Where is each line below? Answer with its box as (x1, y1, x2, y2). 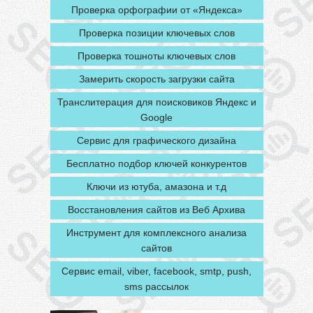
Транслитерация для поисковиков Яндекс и (57, 96, 256, 108)
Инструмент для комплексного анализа (66, 227, 247, 238)
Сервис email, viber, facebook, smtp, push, (61, 265, 252, 277)
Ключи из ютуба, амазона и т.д (87, 181, 226, 192)
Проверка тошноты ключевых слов (78, 50, 235, 61)
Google (140, 112, 173, 123)
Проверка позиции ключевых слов (78, 27, 235, 38)
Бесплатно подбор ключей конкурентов (66, 158, 247, 169)
